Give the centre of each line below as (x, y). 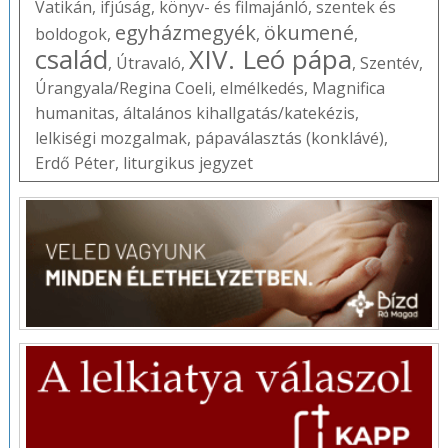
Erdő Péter (74, 162)
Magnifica (348, 87)
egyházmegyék (185, 32)
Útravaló (148, 62)
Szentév (389, 62)
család (71, 58)
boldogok (70, 33)
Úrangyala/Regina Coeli (123, 87)
